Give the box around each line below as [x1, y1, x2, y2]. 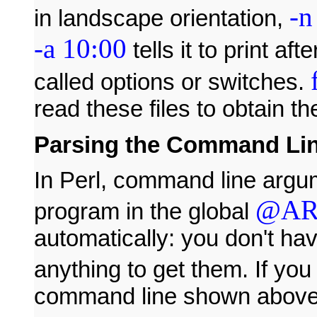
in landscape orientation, [34, 6, 289, 32]
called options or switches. [34, 69, 311, 96]
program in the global [34, 199, 255, 225]
